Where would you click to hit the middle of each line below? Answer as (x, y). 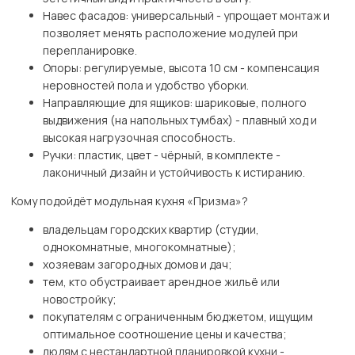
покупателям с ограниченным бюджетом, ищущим (178, 317)
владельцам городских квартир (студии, (151, 230)
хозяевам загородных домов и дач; (137, 265)
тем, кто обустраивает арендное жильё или (161, 282)
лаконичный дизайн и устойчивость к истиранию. (174, 173)
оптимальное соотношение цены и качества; (165, 334)
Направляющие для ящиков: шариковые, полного (175, 103)
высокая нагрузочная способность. (139, 138)
